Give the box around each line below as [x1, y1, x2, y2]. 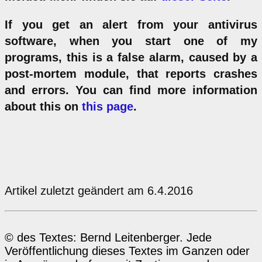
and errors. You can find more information [5, 83, 257, 96]
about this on [5, 99, 82, 113]
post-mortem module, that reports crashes [5, 67, 257, 80]
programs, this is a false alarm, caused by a [5, 50, 257, 64]
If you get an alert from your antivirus [5, 18, 257, 31]
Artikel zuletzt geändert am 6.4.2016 [5, 184, 193, 197]
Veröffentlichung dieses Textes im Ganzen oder [5, 244, 250, 257]
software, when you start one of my [5, 34, 257, 47]
